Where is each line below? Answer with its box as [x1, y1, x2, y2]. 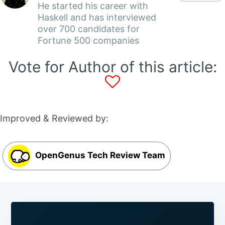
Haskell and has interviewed [38, 12, 156, 23]
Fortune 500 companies [38, 35, 139, 46]
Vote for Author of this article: [8, 57, 217, 76]
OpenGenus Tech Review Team [33, 150, 165, 160]
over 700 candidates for [38, 23, 140, 34]
